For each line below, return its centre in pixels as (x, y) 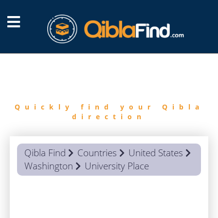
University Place (117, 166)
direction (109, 117)
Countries (97, 153)
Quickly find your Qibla (109, 107)
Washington (49, 166)
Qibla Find (45, 153)
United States (156, 153)
